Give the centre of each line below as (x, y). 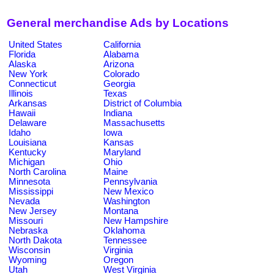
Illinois (21, 93)
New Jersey (33, 211)
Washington (127, 201)
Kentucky (28, 152)
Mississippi (31, 191)
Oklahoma (124, 230)
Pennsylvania (130, 181)
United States (35, 44)
